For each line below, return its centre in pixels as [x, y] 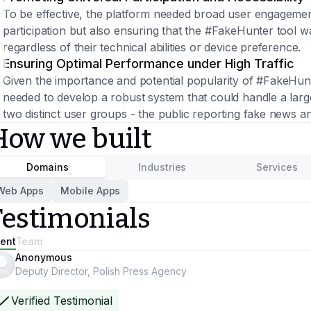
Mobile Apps [91, 191]
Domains [48, 167]
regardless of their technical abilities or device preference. [152, 47]
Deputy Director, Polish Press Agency [101, 271]
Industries [162, 167]
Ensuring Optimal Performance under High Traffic [149, 64]
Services [277, 167]
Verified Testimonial [62, 301]
